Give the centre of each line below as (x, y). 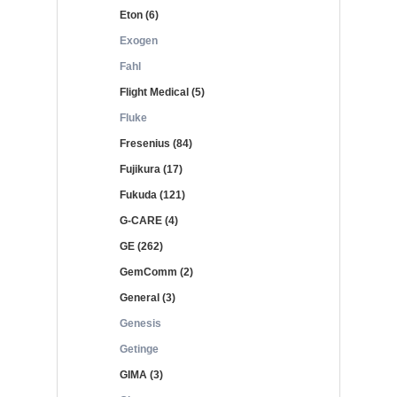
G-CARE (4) (149, 221)
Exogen (139, 41)
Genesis (140, 323)
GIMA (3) (141, 375)
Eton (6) (139, 15)
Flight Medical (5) (162, 92)
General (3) (148, 298)
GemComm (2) (156, 272)
